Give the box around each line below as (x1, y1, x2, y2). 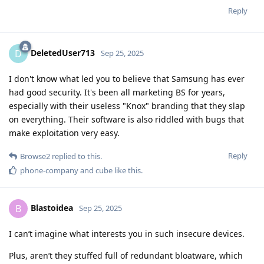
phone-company (20, 164, 78, 176)
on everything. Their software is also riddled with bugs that (9, 113, 244, 125)
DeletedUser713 (31, 47, 95, 58)
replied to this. (50, 150, 102, 161)
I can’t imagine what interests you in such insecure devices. (9, 227, 245, 239)
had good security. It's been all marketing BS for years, (9, 86, 225, 98)
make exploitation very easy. (9, 127, 120, 138)
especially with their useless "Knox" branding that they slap (9, 100, 245, 111)
